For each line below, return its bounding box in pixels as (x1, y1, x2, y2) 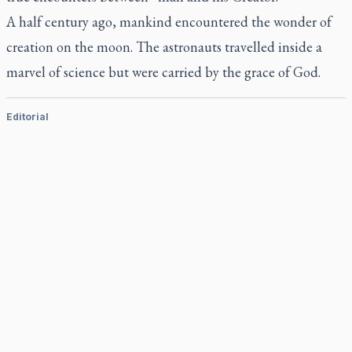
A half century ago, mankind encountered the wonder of (6, 13, 332, 31)
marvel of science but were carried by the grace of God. (6, 63, 321, 81)
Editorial (6, 111, 49, 123)
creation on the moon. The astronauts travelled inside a (6, 38, 322, 56)
